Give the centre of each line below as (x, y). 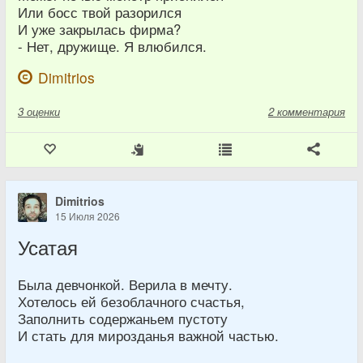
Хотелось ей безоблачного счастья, (131, 301)
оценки (43, 111)
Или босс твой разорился (100, 12)
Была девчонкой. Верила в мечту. (125, 284)
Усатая (48, 247)
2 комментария (307, 111)
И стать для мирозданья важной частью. (148, 335)
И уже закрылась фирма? (99, 29)
